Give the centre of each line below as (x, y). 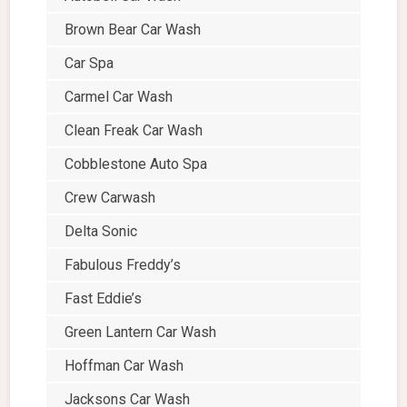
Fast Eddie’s (104, 299)
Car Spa (89, 64)
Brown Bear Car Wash (133, 30)
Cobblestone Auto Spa (136, 164)
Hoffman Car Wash (124, 366)
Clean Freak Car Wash (134, 131)
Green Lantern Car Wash (141, 333)
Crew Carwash (110, 198)
